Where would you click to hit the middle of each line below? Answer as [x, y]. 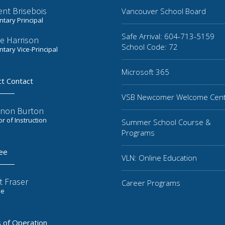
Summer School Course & [166, 122]
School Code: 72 [150, 47]
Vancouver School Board [164, 11]
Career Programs [151, 183]
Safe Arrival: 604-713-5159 [168, 36]
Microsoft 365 [145, 72]
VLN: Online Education [159, 158]
